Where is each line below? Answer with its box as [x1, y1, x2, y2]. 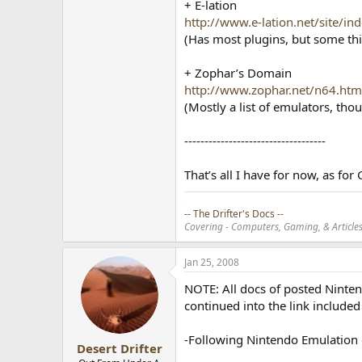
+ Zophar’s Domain [184, 65, 293, 81]
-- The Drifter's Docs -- [184, 207, 284, 221]
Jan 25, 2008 [184, 255, 240, 269]
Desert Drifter [76, 339, 162, 356]
